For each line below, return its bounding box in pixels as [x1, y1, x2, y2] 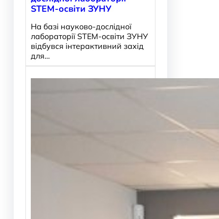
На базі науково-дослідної [31, 22, 131, 32]
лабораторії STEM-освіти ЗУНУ [31, 31, 148, 42]
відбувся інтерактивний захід [31, 41, 144, 51]
